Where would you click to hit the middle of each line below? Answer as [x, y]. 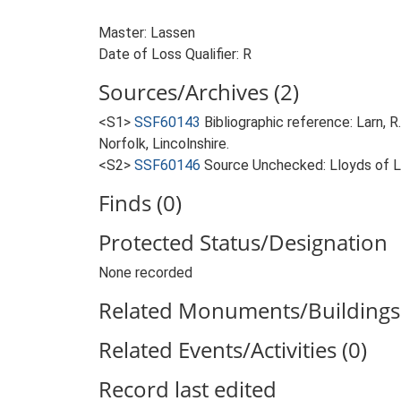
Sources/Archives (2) [199, 92]
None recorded [145, 273]
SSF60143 [167, 122]
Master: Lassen [147, 33]
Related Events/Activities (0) [233, 350]
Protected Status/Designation [243, 242]
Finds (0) [140, 203]
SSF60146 [167, 165]
